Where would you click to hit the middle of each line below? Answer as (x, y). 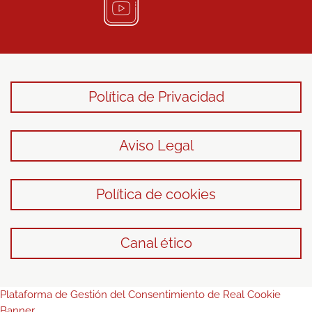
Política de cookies (156, 194)
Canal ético (156, 243)
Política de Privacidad (156, 97)
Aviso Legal (156, 146)
